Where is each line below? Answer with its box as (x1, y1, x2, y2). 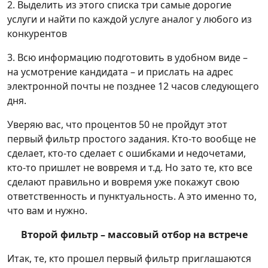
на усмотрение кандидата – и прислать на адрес (7, 65, 233, 78)
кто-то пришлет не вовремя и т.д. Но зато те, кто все (7, 161, 252, 174)
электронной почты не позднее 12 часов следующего (7, 80, 259, 93)
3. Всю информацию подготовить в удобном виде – (7, 51, 248, 64)
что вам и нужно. (7, 204, 87, 217)
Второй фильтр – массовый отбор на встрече (20, 228, 248, 241)
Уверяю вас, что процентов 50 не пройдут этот (7, 118, 227, 131)
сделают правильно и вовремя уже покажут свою (7, 175, 239, 188)
